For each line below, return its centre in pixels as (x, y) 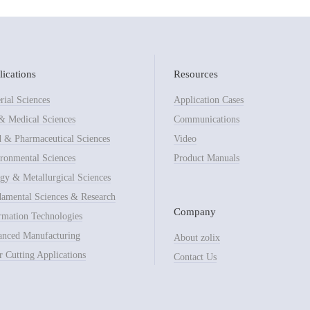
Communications (206, 119)
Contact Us (195, 257)
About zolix (197, 237)
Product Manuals (206, 158)
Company (194, 211)
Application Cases (208, 100)
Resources (195, 73)
